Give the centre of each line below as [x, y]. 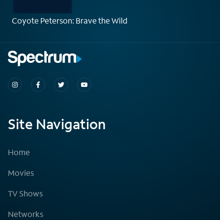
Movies [21, 172]
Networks [26, 214]
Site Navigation [57, 124]
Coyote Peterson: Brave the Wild [70, 20]
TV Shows [25, 193]
